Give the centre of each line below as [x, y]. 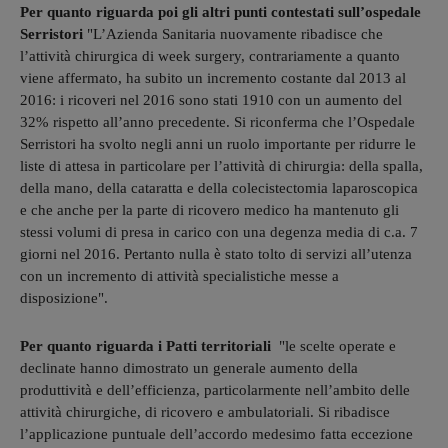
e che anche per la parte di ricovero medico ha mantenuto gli [209, 210]
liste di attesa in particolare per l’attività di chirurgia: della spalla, [221, 166]
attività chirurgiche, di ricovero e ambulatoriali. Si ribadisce [205, 412]
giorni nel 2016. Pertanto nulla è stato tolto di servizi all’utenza [216, 254]
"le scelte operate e [335, 346]
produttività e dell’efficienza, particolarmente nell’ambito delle [215, 390]
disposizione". [64, 298]
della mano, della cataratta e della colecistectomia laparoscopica [219, 188]
